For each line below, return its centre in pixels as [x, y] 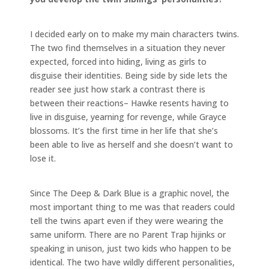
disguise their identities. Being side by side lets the [129, 75]
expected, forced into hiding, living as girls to [118, 61]
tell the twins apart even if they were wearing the [127, 220]
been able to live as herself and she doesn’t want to [131, 144]
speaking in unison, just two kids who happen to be [131, 248]
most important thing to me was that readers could [132, 207]
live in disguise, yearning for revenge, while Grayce [128, 116]
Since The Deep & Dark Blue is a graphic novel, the [130, 193]
